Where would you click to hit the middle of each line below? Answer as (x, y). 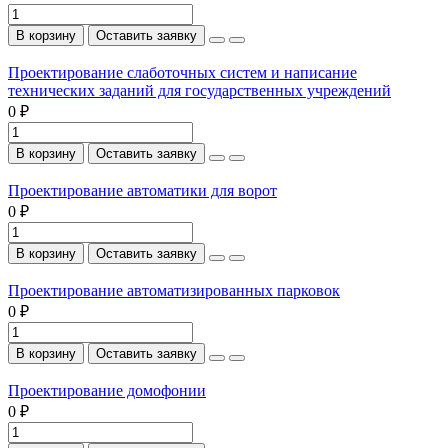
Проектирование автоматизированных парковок (174, 290)
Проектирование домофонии (107, 390)
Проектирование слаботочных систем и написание (182, 72)
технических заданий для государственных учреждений (199, 90)
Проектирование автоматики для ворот (142, 190)
